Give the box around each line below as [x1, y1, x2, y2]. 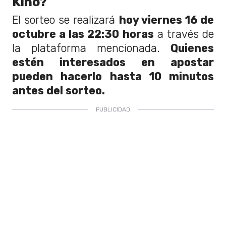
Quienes [171, 42, 214, 55]
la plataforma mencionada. [12, 42, 171, 55]
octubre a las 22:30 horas [12, 28, 154, 41]
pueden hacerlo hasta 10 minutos [12, 70, 214, 83]
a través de [153, 28, 214, 41]
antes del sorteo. [12, 84, 105, 97]
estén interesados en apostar [12, 56, 214, 69]
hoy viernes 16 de [119, 14, 214, 27]
